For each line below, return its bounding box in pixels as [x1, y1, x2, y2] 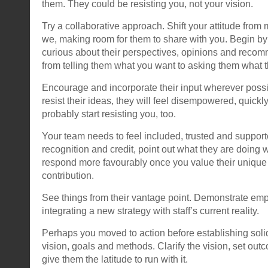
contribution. [42, 170, 94, 181]
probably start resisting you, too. [42, 108, 176, 119]
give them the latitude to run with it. [42, 254, 188, 264]
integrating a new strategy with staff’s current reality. [42, 205, 259, 216]
